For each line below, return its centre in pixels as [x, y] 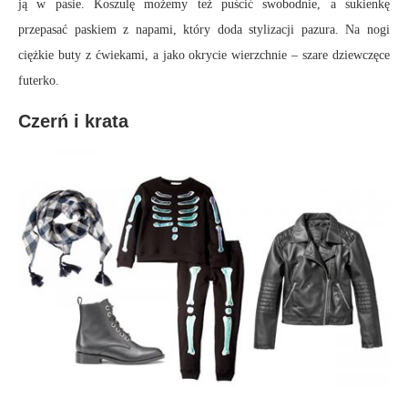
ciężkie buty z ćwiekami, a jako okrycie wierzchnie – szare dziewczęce [204, 55]
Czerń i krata [73, 121]
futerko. [39, 80]
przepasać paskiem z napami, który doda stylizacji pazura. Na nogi [204, 29]
